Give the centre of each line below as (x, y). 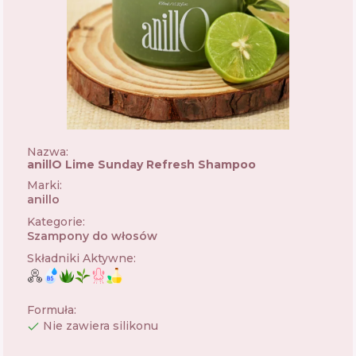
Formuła (50, 310)
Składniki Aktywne (80, 258)
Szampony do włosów (92, 236)
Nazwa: (48, 152)
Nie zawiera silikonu (101, 326)
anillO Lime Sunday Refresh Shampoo (141, 164)
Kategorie (55, 222)
